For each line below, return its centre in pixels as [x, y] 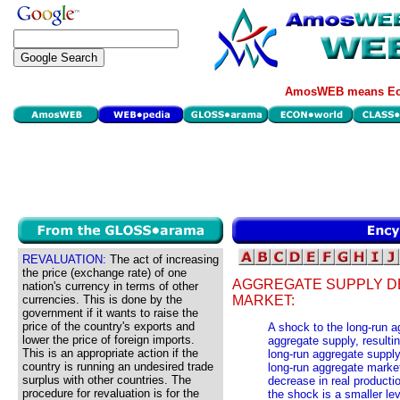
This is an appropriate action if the [110, 353]
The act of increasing [162, 259]
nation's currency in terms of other [110, 286]
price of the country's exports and [108, 326]
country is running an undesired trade [118, 367]
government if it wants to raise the [110, 313]
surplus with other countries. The [107, 380]
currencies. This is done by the [102, 300]
